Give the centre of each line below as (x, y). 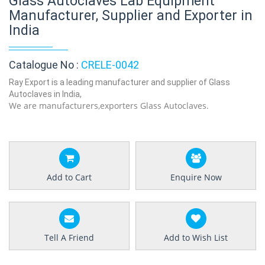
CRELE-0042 (110, 65)
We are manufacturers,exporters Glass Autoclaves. (109, 106)
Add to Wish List (196, 237)
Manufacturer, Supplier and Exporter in (131, 16)
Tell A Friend (69, 237)
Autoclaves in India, (45, 94)
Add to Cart (69, 177)
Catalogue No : (45, 65)
